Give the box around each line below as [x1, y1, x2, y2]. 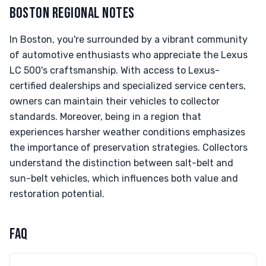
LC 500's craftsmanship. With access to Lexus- [9, 65, 220, 76]
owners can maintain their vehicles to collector [9, 96, 220, 107]
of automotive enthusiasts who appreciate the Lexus [9, 49, 248, 61]
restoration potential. [9, 188, 104, 199]
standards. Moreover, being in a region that [9, 111, 201, 122]
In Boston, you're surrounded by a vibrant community [9, 34, 248, 45]
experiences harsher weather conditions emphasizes [9, 126, 245, 138]
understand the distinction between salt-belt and [9, 157, 233, 169]
